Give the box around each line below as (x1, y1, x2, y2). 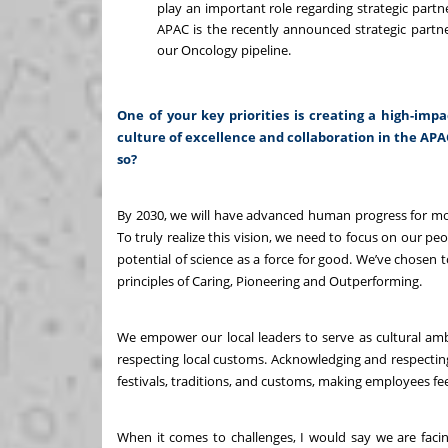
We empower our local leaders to (117, 328, 323, 347)
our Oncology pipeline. (157, 41, 294, 60)
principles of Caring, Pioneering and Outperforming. (117, 272, 425, 291)
